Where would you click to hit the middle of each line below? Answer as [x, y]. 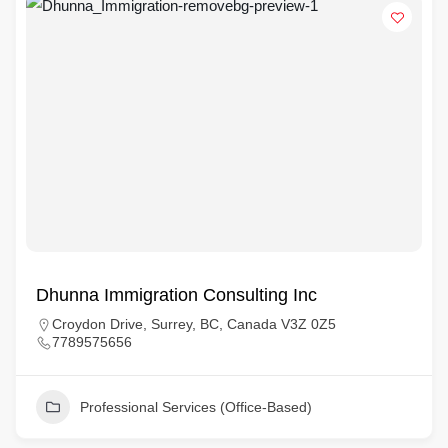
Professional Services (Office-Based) [196, 407]
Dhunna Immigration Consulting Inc [176, 295]
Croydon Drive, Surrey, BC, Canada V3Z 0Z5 [194, 324]
